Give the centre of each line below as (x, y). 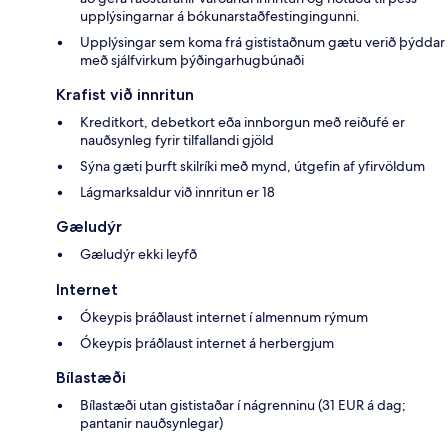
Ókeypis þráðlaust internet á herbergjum (207, 342)
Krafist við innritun (125, 94)
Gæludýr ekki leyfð (138, 253)
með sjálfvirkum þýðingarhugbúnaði (192, 59)
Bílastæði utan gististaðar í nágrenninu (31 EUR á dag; (243, 404)
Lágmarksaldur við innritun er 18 (177, 191)
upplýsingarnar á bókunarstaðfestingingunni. (220, 15)
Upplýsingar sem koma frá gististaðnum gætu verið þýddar (262, 41)
